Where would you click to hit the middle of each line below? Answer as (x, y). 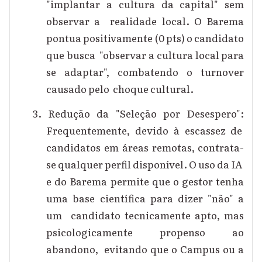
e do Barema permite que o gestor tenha (145, 181)
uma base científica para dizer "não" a (145, 198)
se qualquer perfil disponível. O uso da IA (145, 164)
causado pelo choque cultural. (121, 89)
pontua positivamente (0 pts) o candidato (145, 38)
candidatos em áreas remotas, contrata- (145, 147)
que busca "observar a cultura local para (145, 55)
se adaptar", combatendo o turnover (145, 72)
